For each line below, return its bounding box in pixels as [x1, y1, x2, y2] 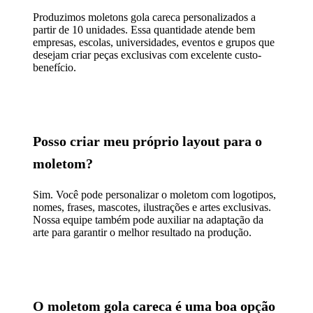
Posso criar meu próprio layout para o [33, 133, 262, 149]
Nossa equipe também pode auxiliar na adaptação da [33, 213, 263, 226]
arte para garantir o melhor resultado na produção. [33, 226, 252, 238]
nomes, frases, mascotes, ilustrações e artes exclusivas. [33, 201, 271, 213]
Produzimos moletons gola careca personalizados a [33, 10, 256, 23]
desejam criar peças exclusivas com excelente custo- [33, 48, 261, 61]
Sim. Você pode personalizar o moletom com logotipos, [33, 188, 276, 201]
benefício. [33, 61, 76, 73]
